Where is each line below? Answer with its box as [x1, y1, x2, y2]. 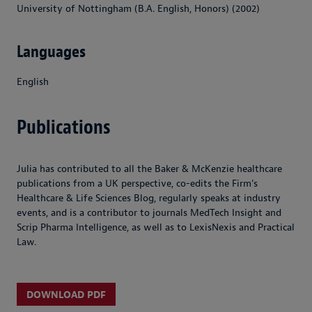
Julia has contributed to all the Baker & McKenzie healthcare [17, 163, 282, 175]
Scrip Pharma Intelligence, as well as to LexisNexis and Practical [17, 221, 295, 234]
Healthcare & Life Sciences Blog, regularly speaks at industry [17, 192, 281, 205]
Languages [17, 41, 86, 62]
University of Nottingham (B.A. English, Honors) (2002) [17, 3, 260, 15]
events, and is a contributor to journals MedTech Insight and [17, 207, 281, 219]
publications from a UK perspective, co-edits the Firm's [17, 178, 258, 190]
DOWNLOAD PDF [26, 288, 106, 301]
